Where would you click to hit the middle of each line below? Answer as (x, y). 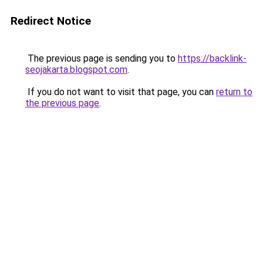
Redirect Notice (51, 21)
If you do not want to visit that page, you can (121, 92)
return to (234, 92)
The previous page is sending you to (102, 58)
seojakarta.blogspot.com (76, 70)
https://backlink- (212, 58)
